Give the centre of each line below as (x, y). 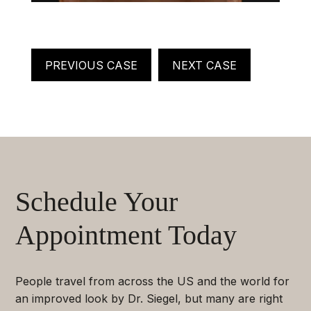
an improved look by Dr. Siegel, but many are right (149, 298)
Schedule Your (97, 201)
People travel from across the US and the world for (153, 281)
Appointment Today (126, 235)
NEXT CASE (204, 65)
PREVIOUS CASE (91, 65)
